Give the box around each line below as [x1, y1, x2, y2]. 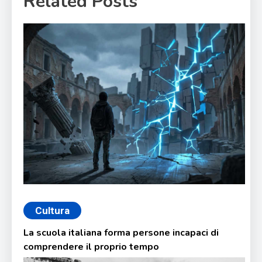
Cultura [35, 205, 70, 217]
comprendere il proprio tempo [23, 240, 160, 254]
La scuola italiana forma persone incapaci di [23, 226, 219, 240]
